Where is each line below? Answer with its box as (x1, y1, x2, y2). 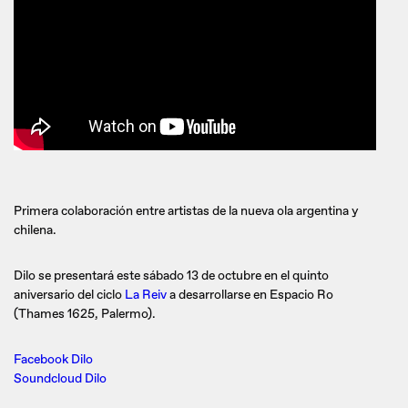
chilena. (14, 221, 56, 238)
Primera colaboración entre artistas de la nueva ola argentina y (14, 202, 359, 219)
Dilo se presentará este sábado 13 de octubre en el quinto (14, 267, 329, 283)
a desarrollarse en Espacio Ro (167, 286, 333, 302)
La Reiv (125, 286, 167, 302)
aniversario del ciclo (14, 286, 125, 302)
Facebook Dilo (14, 351, 93, 367)
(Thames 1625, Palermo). (14, 305, 156, 321)
